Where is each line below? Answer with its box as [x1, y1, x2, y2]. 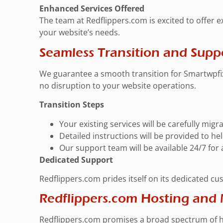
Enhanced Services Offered [39, 3, 144, 14]
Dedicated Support [39, 154, 113, 165]
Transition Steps [39, 99, 104, 111]
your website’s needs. [39, 27, 120, 38]
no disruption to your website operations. [39, 80, 196, 91]
